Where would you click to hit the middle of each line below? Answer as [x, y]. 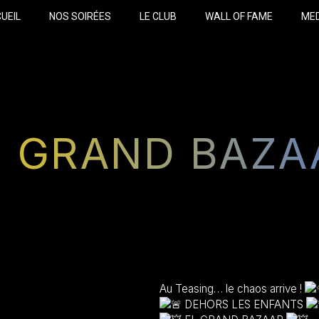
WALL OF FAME [239, 16]
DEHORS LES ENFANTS [244, 304]
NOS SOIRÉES [80, 16]
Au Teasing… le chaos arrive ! [232, 289]
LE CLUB [158, 16]
